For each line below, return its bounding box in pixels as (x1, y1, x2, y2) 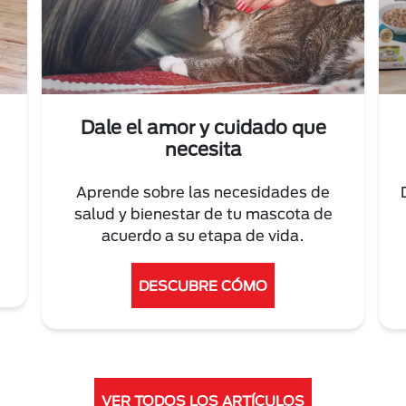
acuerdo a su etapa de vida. (101, 227, 304, 245)
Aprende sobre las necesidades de (76, 183, 330, 201)
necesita (164, 138, 242, 160)
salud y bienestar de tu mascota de (73, 205, 333, 223)
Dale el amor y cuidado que (80, 116, 326, 139)
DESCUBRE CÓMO (139, 277, 267, 295)
